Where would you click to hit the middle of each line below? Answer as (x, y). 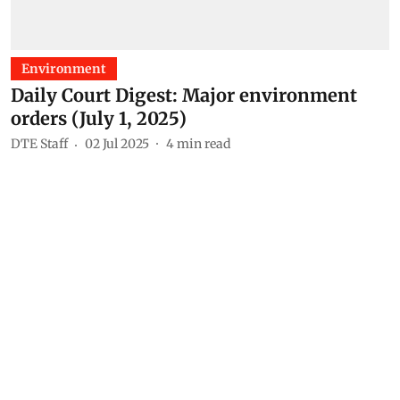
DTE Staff (39, 144)
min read (204, 144)
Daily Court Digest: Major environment (184, 95)
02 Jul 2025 (117, 144)
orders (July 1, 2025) (99, 118)
